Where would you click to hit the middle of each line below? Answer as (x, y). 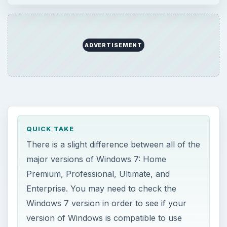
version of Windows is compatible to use (104, 218)
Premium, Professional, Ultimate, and (98, 174)
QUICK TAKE (50, 129)
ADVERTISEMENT (113, 45)
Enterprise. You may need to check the (102, 188)
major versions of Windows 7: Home (97, 159)
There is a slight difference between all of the (113, 144)
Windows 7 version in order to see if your (107, 203)
